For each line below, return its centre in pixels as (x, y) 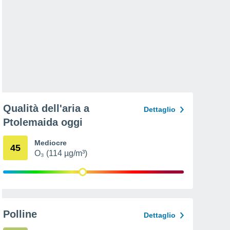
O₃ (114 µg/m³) (61, 153)
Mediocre (51, 143)
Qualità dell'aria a (46, 108)
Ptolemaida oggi (43, 122)
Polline (20, 214)
